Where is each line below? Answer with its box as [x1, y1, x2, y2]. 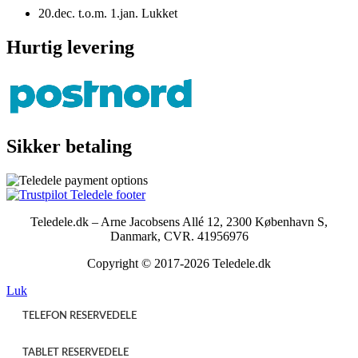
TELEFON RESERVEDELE [22, 310, 137, 321]
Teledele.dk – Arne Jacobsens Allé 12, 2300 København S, [30, 214, 328, 229]
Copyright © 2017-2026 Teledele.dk [87, 256, 271, 270]
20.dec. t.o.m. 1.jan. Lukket [38, 6, 177, 21]
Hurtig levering [6, 36, 134, 58]
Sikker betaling [6, 135, 132, 157]
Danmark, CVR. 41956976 [109, 229, 249, 243]
